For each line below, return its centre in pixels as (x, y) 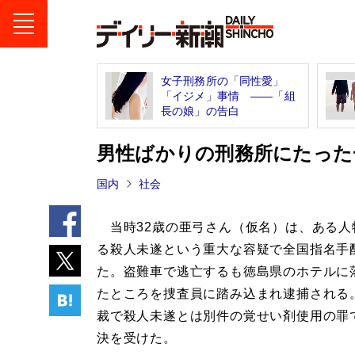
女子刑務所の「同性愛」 (223, 80)
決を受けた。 (137, 338)
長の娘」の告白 (200, 111)
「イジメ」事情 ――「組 (228, 95)
